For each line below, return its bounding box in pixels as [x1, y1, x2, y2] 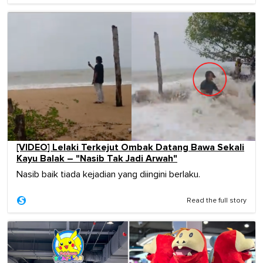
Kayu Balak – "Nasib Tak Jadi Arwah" [16, 152, 177, 164]
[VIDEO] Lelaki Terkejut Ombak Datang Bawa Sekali [16, 141, 244, 153]
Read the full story [187, 197, 247, 204]
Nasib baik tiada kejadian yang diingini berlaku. [16, 169, 200, 179]
